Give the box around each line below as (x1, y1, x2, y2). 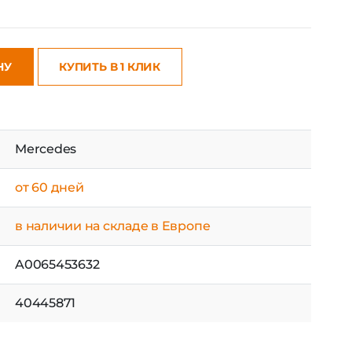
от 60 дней (15, 179, 84, 195)
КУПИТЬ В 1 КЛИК (59, 59, 160, 74)
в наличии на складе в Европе (15, 218, 211, 233)
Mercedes (15, 141, 77, 156)
